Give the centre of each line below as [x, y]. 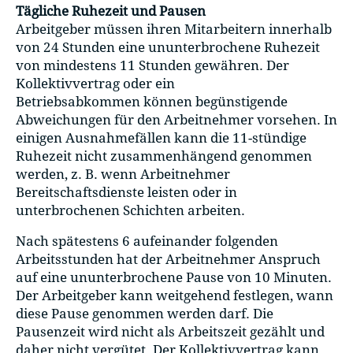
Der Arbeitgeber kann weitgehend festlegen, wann [175, 296]
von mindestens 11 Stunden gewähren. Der [152, 65]
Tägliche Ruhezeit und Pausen [111, 11]
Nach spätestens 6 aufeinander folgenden [147, 242]
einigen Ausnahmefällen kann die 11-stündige [161, 137]
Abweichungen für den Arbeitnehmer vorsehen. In [176, 119]
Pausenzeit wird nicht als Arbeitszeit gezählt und [170, 332]
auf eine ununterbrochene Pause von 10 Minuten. [174, 278]
